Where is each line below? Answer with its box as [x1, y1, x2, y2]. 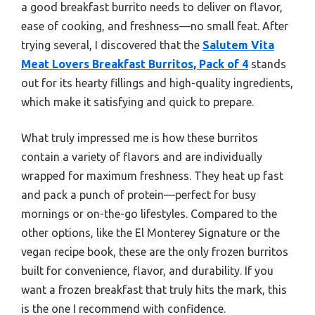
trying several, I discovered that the [21, 38, 202, 51]
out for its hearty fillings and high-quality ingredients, [21, 76, 293, 89]
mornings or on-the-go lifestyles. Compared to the [21, 207, 277, 220]
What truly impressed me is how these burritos [21, 131, 258, 144]
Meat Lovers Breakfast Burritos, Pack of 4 [21, 57, 248, 70]
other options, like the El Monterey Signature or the [21, 226, 280, 239]
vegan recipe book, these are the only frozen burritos [21, 245, 288, 258]
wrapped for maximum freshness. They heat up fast [21, 169, 283, 182]
